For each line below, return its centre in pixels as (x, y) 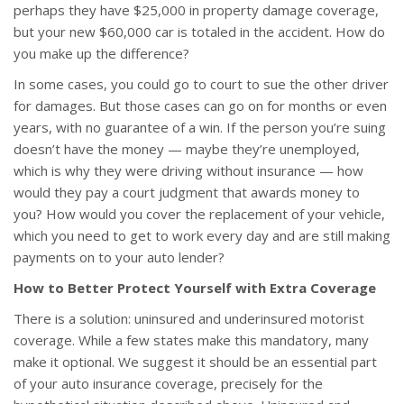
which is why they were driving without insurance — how (188, 171)
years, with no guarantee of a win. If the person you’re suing (200, 128)
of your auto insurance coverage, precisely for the (168, 384)
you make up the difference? (101, 54)
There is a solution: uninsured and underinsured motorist (189, 319)
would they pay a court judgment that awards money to (187, 193)
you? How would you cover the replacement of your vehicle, (199, 214)
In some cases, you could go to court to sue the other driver (201, 84)
